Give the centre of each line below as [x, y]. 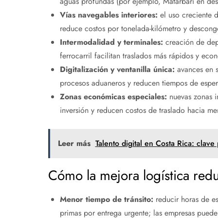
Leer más [74, 144]
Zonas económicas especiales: [113, 97]
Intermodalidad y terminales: [111, 42]
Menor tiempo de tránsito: [106, 200]
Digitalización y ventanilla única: [117, 70]
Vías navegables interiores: [109, 15]
